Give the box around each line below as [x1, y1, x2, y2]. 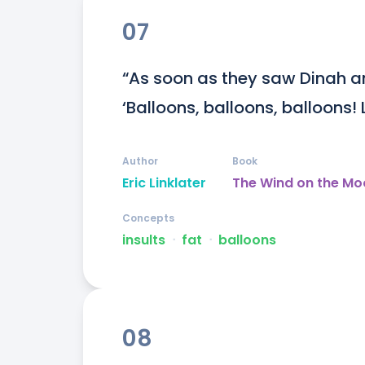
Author [122, 154, 158, 169]
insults [122, 231, 165, 250]
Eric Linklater [122, 174, 206, 193]
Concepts [122, 211, 174, 226]
